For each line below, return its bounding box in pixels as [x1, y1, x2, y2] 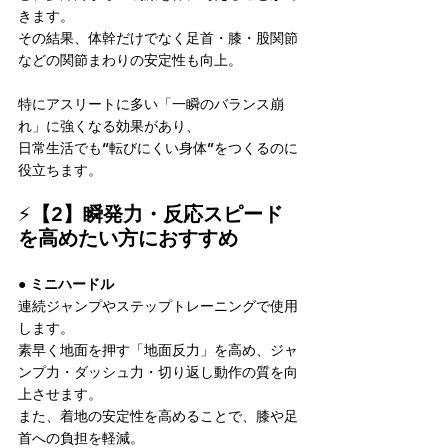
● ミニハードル [18, 275, 114, 293]
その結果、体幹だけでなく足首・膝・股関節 [18, 29, 298, 47]
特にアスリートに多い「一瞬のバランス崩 [18, 95, 284, 113]
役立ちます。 [18, 161, 102, 179]
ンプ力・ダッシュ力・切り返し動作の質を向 [18, 363, 298, 381]
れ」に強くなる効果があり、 [18, 117, 200, 135]
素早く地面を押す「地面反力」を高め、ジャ [18, 341, 298, 359]
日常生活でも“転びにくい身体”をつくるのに [18, 139, 298, 157]
